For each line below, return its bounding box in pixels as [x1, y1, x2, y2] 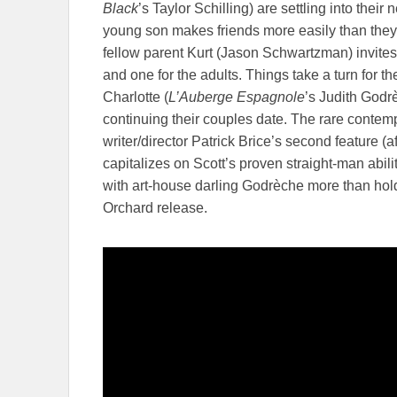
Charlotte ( [103, 90, 168, 105]
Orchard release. [103, 200, 207, 216]
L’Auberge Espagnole [168, 90, 305, 105]
